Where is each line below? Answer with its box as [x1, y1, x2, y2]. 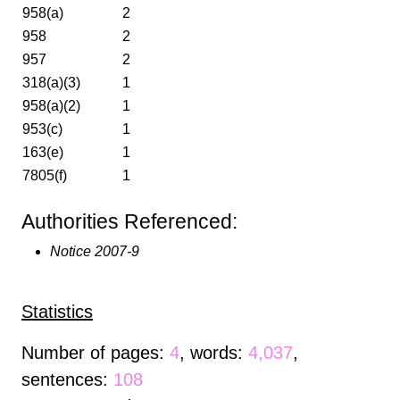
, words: [179, 342, 248, 362]
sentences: [21, 369, 113, 389]
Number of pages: [21, 342, 170, 362]
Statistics [21, 301, 93, 321]
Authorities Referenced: [21, 209, 237, 233]
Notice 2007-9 [50, 243, 139, 259]
